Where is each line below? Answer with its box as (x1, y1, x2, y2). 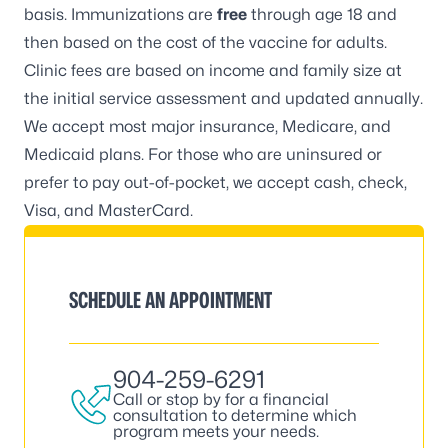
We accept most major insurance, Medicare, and (24, 117, 391, 136)
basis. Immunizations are (24, 5, 217, 24)
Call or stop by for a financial (113, 390, 329, 409)
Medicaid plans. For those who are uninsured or (24, 145, 382, 164)
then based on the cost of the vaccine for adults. (24, 33, 387, 52)
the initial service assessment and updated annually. (24, 89, 423, 108)
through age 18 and (247, 5, 397, 24)
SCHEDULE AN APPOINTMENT (69, 287, 272, 313)
